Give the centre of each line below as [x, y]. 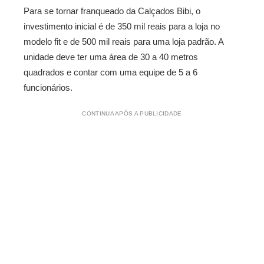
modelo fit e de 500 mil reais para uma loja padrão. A [123, 42]
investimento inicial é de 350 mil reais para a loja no [122, 26]
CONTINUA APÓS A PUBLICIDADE [132, 113]
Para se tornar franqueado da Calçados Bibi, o [112, 11]
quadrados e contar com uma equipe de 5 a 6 [110, 72]
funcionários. [48, 88]
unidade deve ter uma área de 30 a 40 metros [111, 57]
